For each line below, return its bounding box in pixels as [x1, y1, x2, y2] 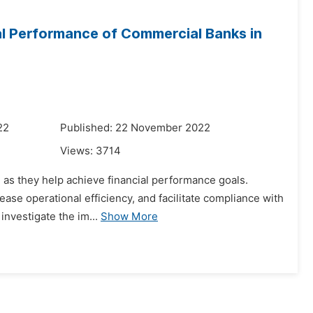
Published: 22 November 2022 [60, 122, 210, 134]
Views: [60, 145, 96, 157]
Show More [101, 210, 158, 223]
